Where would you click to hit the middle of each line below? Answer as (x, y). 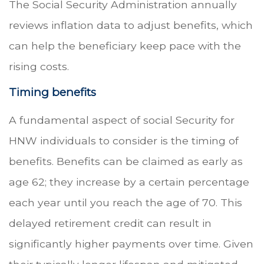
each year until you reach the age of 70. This (126, 203)
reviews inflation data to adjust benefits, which (131, 25)
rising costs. (39, 66)
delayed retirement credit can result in (110, 223)
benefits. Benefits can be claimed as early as (126, 161)
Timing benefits (52, 92)
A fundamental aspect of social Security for (122, 120)
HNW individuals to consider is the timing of (124, 141)
